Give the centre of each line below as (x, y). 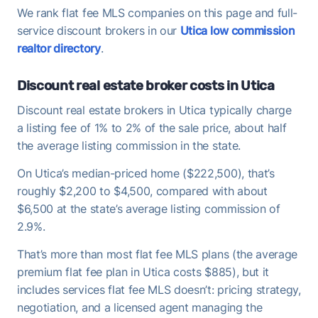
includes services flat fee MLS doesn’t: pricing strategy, (159, 289)
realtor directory (59, 48)
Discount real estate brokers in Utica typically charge (154, 110)
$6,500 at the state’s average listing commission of (149, 208)
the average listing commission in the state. (129, 145)
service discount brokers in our (99, 30)
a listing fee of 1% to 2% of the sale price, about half (152, 127)
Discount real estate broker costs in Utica (146, 85)
